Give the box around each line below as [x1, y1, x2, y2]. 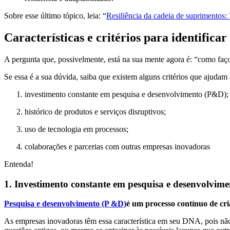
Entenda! [4, 159, 33, 168]
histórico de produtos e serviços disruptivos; [25, 107, 166, 116]
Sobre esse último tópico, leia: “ [4, 11, 106, 21]
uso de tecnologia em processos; [25, 124, 128, 133]
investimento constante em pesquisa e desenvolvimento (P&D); [25, 89, 228, 99]
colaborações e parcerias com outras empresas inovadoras [25, 142, 210, 151]
